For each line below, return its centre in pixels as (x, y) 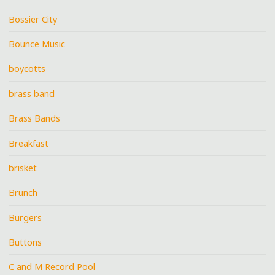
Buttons (25, 242)
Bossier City (33, 19)
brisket (23, 168)
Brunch (23, 193)
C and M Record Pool (52, 267)
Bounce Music (37, 44)
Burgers (25, 217)
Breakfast (29, 143)
